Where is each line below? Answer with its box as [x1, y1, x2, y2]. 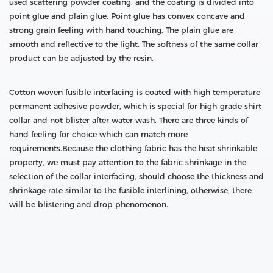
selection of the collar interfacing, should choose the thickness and [9, 171, 264, 181]
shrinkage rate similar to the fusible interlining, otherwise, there [9, 185, 252, 195]
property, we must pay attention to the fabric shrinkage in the [9, 157, 246, 167]
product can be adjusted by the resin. [9, 53, 154, 63]
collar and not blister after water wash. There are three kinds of [9, 115, 248, 125]
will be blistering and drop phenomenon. [9, 199, 168, 209]
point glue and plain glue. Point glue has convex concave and [9, 11, 245, 21]
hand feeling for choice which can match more [9, 129, 188, 139]
